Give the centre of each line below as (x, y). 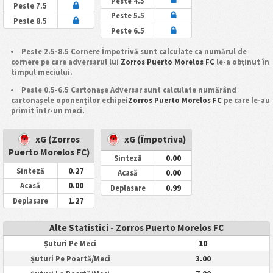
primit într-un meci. (48, 111)
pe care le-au (246, 101)
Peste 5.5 (128, 16)
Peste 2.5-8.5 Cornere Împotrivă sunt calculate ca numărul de (134, 51)
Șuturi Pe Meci (70, 244)
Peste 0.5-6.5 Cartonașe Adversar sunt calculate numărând (129, 90)
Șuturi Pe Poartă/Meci (70, 259)
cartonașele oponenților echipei (69, 101)
